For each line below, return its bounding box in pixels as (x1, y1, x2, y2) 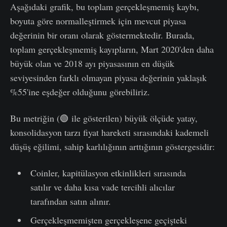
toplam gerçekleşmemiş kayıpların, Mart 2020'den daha (10, 43, 214, 55)
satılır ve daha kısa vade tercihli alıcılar (30, 180, 175, 193)
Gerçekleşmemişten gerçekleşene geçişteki (30, 213, 187, 226)
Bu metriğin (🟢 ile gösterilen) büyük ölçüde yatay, (10, 111, 198, 124)
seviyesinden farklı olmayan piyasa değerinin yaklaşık (10, 71, 207, 84)
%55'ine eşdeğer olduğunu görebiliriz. (10, 85, 150, 98)
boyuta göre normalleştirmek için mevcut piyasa (10, 14, 186, 27)
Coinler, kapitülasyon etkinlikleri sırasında (30, 166, 186, 179)
